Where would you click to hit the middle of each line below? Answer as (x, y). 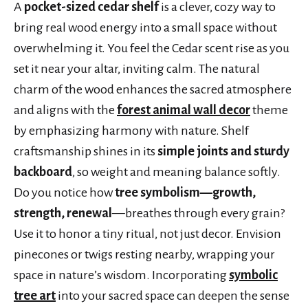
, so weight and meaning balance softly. (176, 172)
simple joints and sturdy (223, 151)
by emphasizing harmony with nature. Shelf (131, 130)
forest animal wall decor (184, 110)
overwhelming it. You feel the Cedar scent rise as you (152, 48)
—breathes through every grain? (198, 213)
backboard (43, 172)
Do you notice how (64, 192)
